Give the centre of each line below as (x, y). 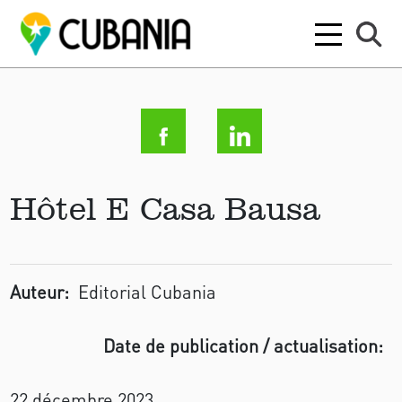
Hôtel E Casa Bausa (166, 208)
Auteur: (40, 292)
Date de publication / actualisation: (243, 345)
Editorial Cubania (148, 292)
